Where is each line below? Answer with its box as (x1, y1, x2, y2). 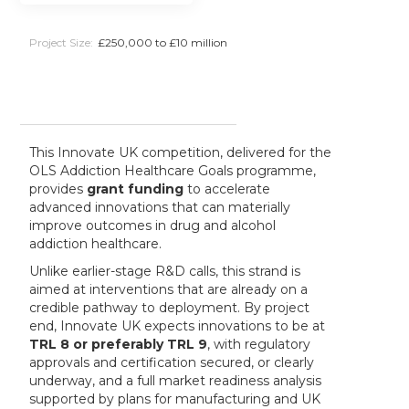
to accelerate (184, 181, 271, 197)
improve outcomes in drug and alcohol (29, 217, 277, 234)
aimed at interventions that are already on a (29, 281, 309, 298)
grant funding (87, 181, 184, 197)
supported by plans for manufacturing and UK (29, 391, 321, 407)
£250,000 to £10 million (98, 36, 228, 49)
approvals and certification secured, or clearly (29, 354, 315, 371)
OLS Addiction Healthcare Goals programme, (29, 163, 317, 179)
